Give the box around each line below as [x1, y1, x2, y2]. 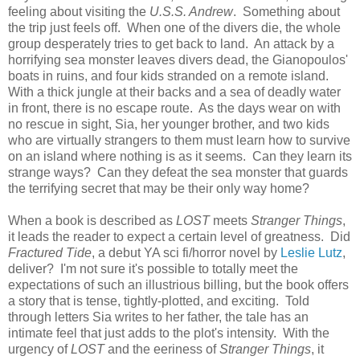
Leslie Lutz [280, 245, 342, 260]
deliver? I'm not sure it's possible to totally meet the [8, 261, 298, 276]
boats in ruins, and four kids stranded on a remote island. [8, 68, 332, 83]
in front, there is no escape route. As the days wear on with [8, 100, 341, 115]
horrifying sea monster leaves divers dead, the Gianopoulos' [8, 52, 348, 67]
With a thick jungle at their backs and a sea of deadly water [8, 84, 341, 99]
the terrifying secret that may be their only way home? [8, 181, 316, 195]
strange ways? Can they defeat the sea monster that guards [8, 165, 348, 179]
